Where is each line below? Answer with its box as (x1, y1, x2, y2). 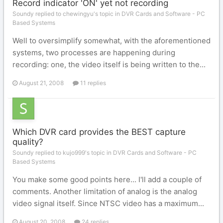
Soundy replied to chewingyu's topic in (12, 10, 121, 17)
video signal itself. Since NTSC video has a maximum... (12, 199, 204, 208)
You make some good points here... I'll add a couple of (12, 175, 202, 184)
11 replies (79, 79, 106, 87)
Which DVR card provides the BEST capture (12, 127, 186, 137)
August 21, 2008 (19, 79, 64, 87)
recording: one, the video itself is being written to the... (12, 60, 206, 69)
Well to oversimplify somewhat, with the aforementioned (12, 36, 211, 45)
